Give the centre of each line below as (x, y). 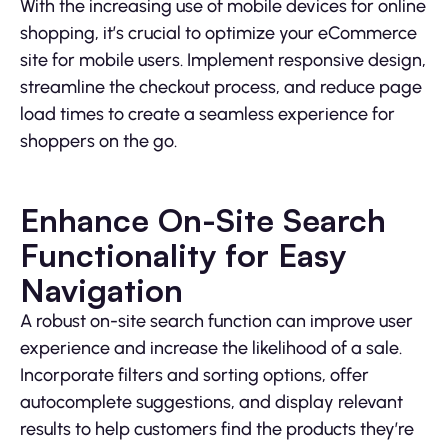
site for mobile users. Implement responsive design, (223, 59)
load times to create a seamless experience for (207, 113)
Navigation (101, 289)
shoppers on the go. (98, 140)
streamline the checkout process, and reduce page (221, 86)
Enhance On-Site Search (203, 219)
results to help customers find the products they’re (217, 428)
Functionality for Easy (183, 254)
